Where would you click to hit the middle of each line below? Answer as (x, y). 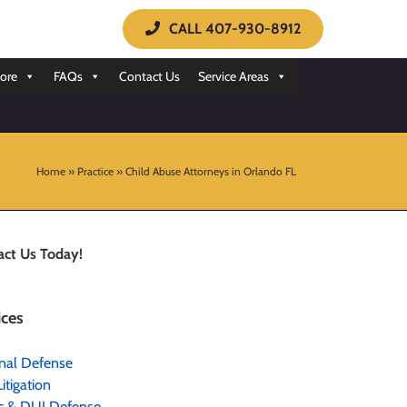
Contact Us (149, 76)
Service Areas (233, 76)
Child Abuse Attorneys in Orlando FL (211, 171)
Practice (95, 171)
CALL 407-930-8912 (235, 29)
